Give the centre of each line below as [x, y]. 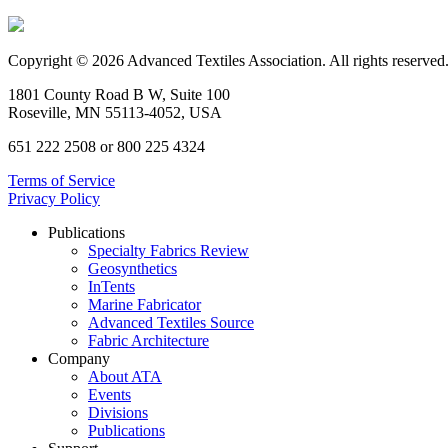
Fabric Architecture [148, 340]
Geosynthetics [132, 268]
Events [109, 394]
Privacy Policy [54, 198]
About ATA [125, 376]
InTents [111, 286]
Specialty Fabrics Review [168, 250]
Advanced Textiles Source [171, 322]
